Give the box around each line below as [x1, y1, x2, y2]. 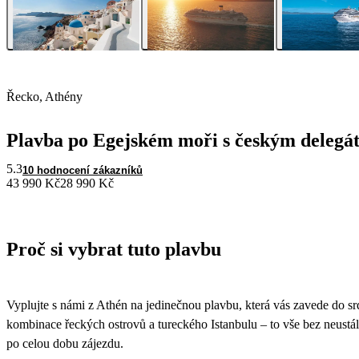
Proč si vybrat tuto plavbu [6, 239, 221, 260]
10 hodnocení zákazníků [22, 164, 143, 177]
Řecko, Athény [6, 90, 83, 104]
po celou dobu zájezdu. [6, 336, 123, 350]
